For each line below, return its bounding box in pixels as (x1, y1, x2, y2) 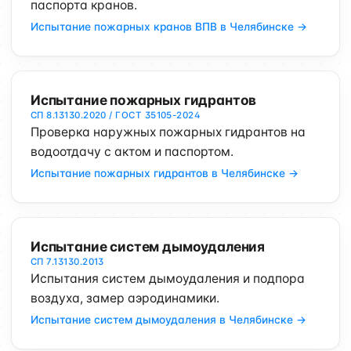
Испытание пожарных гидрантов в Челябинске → (31, 167, 299, 179)
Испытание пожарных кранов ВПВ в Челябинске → (31, 20, 307, 33)
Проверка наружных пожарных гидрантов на (31, 125, 306, 139)
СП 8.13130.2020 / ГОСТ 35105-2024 (31, 110, 201, 121)
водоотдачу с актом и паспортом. (31, 144, 233, 159)
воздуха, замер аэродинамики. (31, 291, 219, 306)
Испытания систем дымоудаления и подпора (31, 271, 305, 286)
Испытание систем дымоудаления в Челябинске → (31, 313, 306, 326)
